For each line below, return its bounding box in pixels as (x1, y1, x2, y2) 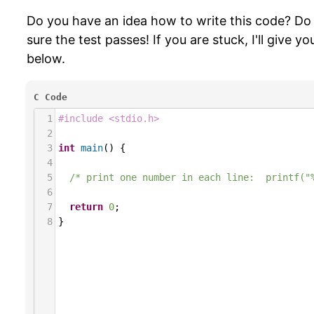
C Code (34, 92, 67, 102)
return (69, 201, 103, 212)
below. (27, 51, 65, 66)
